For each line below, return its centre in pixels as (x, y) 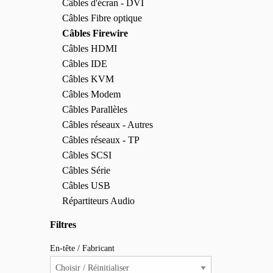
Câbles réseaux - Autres (108, 125)
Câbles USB (86, 186)
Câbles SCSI (87, 155)
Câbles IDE (85, 64)
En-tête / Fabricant (82, 248)
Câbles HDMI (90, 48)
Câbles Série (86, 170)
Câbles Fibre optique (102, 18)
